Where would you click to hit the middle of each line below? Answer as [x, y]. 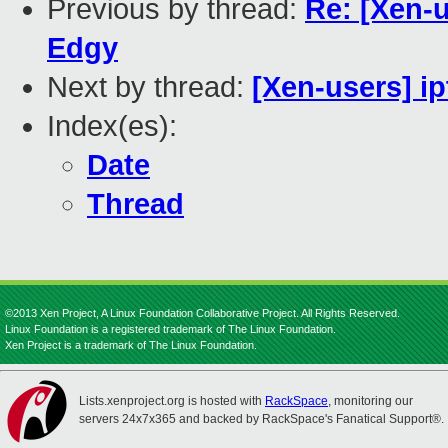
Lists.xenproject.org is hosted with [172, 401]
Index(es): [112, 126]
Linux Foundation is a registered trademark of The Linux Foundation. [170, 329]
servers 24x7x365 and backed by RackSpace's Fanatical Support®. [261, 419]
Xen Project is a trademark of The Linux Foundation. [131, 345]
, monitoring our [370, 401]
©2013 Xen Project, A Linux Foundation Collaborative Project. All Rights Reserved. [202, 313]
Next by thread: [149, 87]
